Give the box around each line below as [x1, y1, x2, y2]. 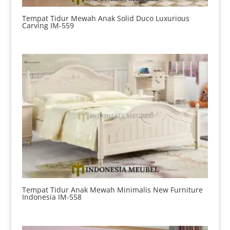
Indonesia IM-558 [22, 192, 82, 202]
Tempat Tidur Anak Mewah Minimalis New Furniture [22, 185, 203, 195]
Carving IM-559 [22, 20, 74, 30]
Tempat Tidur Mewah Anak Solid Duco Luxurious [22, 13, 189, 23]
